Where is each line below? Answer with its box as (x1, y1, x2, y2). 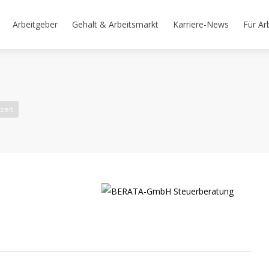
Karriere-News (173, 19, 229, 30)
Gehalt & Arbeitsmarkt (72, 19, 159, 30)
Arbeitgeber (13, 19, 58, 30)
